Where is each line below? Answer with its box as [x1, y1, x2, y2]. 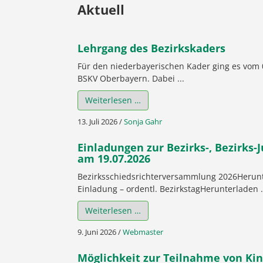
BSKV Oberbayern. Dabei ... [77, 73, 184, 85]
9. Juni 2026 [77, 227, 116, 238]
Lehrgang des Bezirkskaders [77, 41, 225, 56]
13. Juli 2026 [77, 116, 117, 127]
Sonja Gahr [124, 116, 162, 127]
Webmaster [123, 227, 163, 238]
